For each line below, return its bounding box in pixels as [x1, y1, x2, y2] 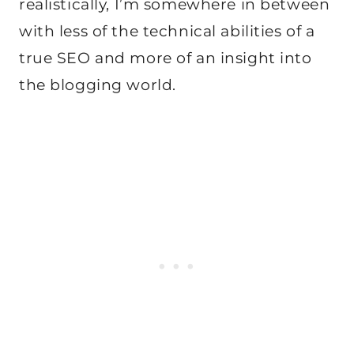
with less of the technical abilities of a [19, 21, 315, 40]
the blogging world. [19, 75, 176, 94]
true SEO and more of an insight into [19, 48, 312, 67]
